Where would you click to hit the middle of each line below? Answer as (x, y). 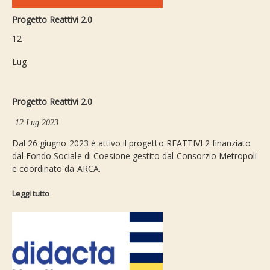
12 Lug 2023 (37, 123)
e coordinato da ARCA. (56, 169)
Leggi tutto (31, 194)
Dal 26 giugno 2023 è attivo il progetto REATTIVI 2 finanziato (132, 143)
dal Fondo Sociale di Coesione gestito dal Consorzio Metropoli (134, 156)
